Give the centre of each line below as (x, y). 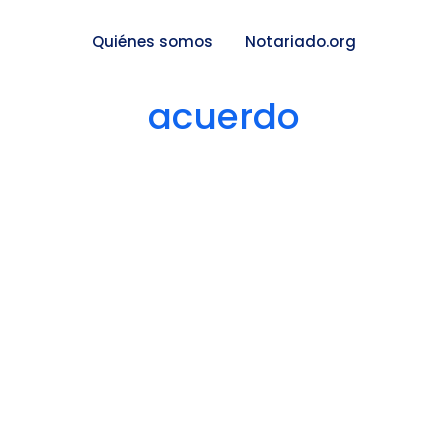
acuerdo (224, 116)
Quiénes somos (152, 42)
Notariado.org (300, 42)
